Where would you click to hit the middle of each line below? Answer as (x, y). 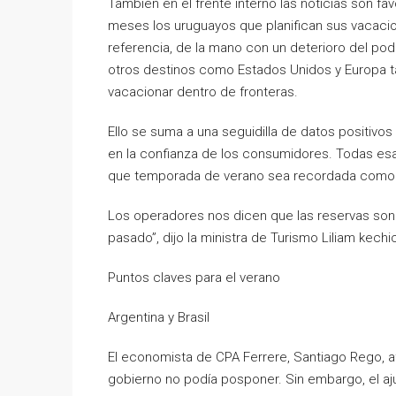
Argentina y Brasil (159, 317)
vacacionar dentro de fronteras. (203, 91)
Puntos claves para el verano (194, 277)
